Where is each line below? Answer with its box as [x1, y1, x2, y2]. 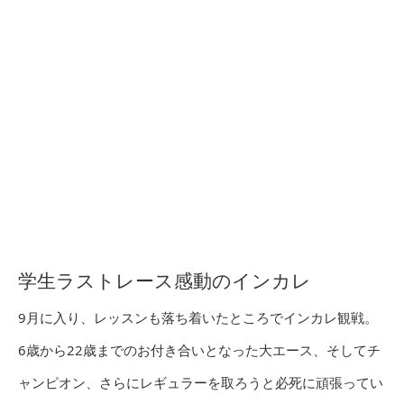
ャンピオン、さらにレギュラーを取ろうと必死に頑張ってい [18, 373, 383, 392]
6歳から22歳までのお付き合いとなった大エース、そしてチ [18, 341, 381, 360]
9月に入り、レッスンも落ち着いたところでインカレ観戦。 [18, 308, 378, 327]
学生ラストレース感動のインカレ [18, 268, 311, 294]
